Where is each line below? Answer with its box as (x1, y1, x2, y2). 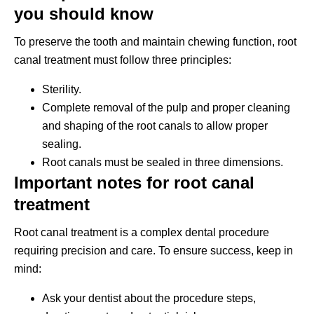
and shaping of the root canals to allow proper (42, 119, 268, 132)
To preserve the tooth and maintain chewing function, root (14, 35, 296, 48)
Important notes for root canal (14, 172, 254, 192)
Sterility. (42, 83, 81, 95)
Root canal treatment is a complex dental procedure (14, 226, 269, 238)
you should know (14, 4, 153, 23)
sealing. (42, 137, 81, 150)
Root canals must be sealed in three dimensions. (42, 156, 283, 168)
